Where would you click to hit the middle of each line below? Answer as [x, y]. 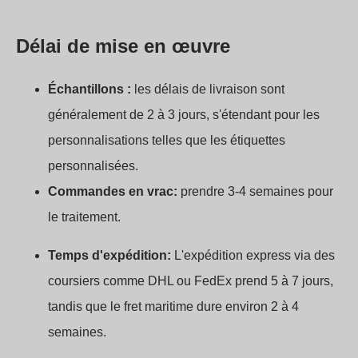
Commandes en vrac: [113, 192]
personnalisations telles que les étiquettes [167, 141]
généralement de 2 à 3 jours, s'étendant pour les [184, 115]
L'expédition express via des [253, 256]
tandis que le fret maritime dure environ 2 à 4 [173, 307]
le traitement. [84, 217]
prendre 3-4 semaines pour [255, 192]
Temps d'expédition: [109, 256]
